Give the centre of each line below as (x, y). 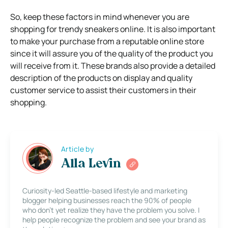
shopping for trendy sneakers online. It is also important (113, 29)
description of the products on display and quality (101, 78)
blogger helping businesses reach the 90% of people (107, 200)
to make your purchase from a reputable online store (107, 41)
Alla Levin (91, 165)
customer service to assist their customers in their (103, 90)
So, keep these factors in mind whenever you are (100, 17)
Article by (78, 149)
